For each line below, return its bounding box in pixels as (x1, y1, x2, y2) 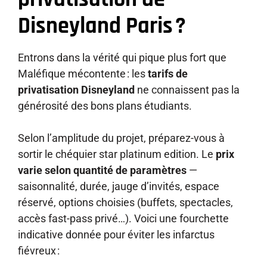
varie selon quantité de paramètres (18, 163, 187, 176)
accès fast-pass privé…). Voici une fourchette (18, 212, 229, 225)
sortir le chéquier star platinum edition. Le (18, 147, 216, 160)
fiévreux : (18, 244, 60, 257)
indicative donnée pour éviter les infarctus (18, 228, 215, 241)
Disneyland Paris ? (18, 11, 186, 41)
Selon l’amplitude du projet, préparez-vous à (18, 131, 225, 144)
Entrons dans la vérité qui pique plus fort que (18, 51, 226, 64)
